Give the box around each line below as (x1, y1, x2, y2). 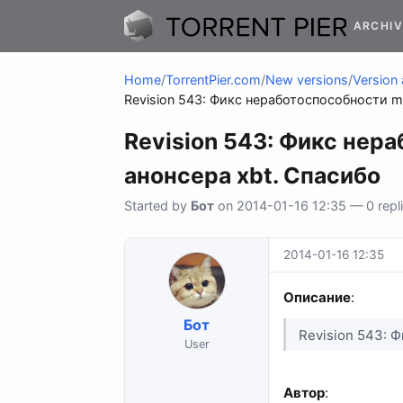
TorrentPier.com (166, 72, 261, 88)
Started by (124, 198, 191, 214)
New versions (265, 72, 348, 88)
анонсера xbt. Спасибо (124, 162, 381, 190)
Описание (283, 289, 351, 307)
